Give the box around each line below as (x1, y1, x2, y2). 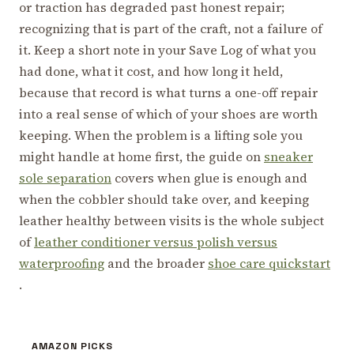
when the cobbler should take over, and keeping (19, 190, 309, 208)
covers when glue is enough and (111, 168, 307, 186)
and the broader (104, 254, 208, 272)
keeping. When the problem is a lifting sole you (19, 126, 303, 144)
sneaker (264, 147, 313, 165)
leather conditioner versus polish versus (34, 232, 277, 250)
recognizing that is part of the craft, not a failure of (19, 19, 322, 37)
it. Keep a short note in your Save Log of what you (19, 40, 316, 58)
